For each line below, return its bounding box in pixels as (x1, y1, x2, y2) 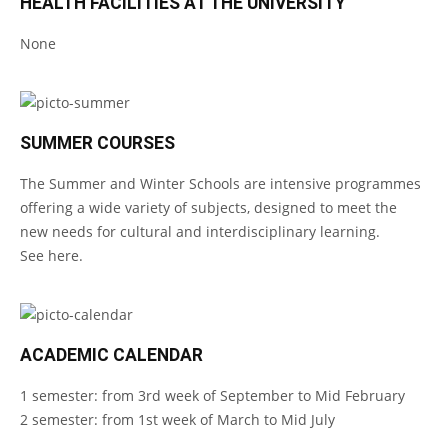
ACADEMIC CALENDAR (20, 345, 203, 365)
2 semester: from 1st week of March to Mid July (20, 410, 335, 429)
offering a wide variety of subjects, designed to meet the (20, 198, 397, 217)
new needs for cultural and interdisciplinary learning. (20, 222, 380, 241)
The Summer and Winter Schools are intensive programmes (20, 174, 421, 193)
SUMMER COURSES (20, 133, 175, 153)
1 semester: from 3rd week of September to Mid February (20, 386, 405, 405)
